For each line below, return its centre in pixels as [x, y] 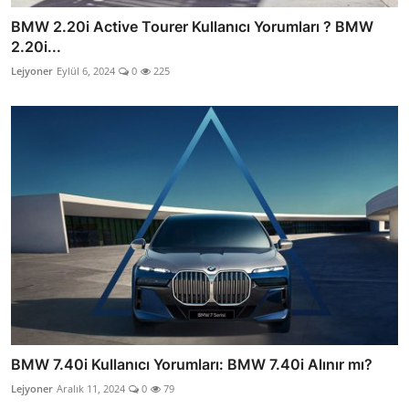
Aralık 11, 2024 [91, 389]
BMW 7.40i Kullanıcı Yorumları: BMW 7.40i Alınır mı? [192, 365]
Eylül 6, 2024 [86, 70]
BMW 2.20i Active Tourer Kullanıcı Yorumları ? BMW [192, 26]
